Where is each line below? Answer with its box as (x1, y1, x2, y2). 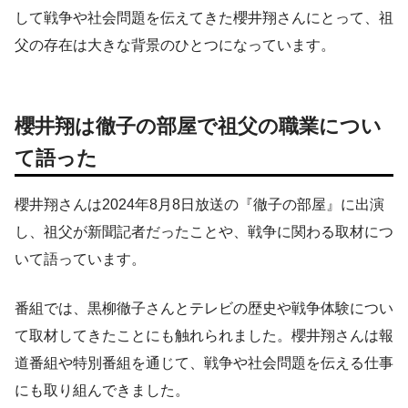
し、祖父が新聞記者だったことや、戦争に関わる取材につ (15, 224, 393, 240)
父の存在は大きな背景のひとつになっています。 (15, 37, 335, 54)
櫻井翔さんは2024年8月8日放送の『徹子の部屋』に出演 (15, 197, 384, 213)
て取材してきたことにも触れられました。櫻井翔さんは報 (15, 328, 393, 344)
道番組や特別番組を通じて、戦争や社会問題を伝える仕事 (15, 355, 393, 372)
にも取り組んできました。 (15, 382, 189, 399)
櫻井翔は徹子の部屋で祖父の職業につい (15, 115, 382, 138)
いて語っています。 (15, 251, 146, 268)
